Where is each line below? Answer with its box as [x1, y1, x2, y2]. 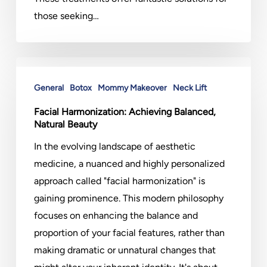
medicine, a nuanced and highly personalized [33, 158, 225, 169]
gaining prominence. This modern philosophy [33, 193, 223, 204]
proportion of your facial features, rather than [33, 227, 225, 238]
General [33, 83, 64, 93]
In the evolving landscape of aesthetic [33, 141, 195, 152]
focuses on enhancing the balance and [33, 210, 198, 221]
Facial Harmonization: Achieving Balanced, [33, 106, 216, 117]
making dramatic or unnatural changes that [33, 244, 216, 256]
